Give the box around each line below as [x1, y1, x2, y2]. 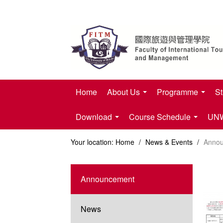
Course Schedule [129, 111, 193, 123]
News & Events [145, 137, 195, 147]
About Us [107, 86, 142, 98]
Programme [157, 86, 200, 98]
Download [76, 111, 114, 123]
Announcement [81, 173, 134, 185]
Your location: [71, 137, 113, 147]
